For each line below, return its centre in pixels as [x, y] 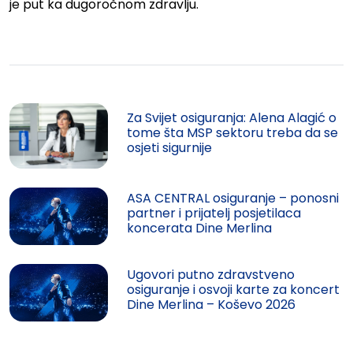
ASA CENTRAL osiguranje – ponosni [233, 198]
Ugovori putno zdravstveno [211, 275]
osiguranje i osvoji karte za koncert [234, 290]
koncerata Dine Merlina [200, 228]
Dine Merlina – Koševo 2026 [212, 305]
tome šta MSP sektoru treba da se [233, 132]
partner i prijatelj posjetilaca [214, 213]
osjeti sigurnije [170, 147]
